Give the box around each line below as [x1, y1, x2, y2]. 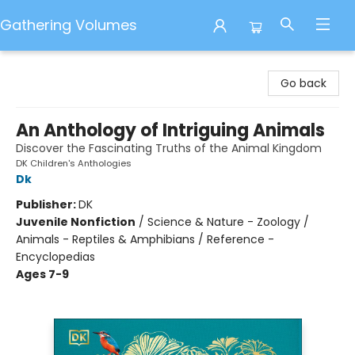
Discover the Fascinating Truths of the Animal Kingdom [16, 140, 322, 156]
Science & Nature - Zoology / [147, 214, 309, 230]
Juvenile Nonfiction [16, 214, 136, 230]
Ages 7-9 [16, 266, 69, 282]
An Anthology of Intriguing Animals [16, 118, 325, 143]
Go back [281, 75, 326, 91]
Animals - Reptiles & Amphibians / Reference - [16, 231, 274, 247]
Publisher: [16, 197, 78, 212]
